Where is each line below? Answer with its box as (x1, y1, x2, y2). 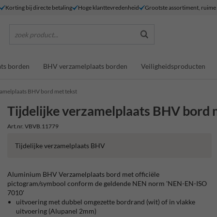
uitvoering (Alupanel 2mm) (16, 207, 98, 215)
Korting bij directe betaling (5, 3, 72, 11)
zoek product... (15, 30, 58, 39)
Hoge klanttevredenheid (78, 3, 139, 11)
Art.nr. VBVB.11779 (7, 123, 59, 130)
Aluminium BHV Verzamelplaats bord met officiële (7, 170, 160, 178)
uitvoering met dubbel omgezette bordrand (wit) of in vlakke (16, 198, 196, 206)
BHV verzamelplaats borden (43, 62, 127, 70)
